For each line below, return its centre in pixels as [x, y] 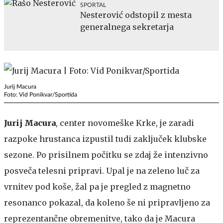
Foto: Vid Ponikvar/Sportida [41, 94]
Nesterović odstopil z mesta [136, 15]
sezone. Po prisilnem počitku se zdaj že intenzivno [106, 155]
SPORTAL [93, 5]
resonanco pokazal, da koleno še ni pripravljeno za [107, 202]
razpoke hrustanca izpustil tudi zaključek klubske [105, 139]
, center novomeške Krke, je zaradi [125, 123]
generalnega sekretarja [127, 27]
